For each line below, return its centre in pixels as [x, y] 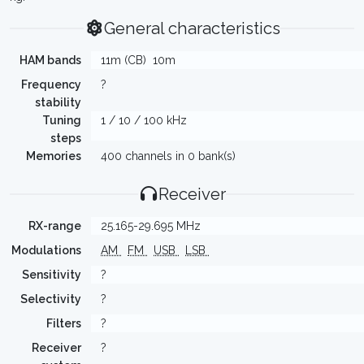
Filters [64, 323]
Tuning [62, 120]
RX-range [55, 226]
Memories [54, 156]
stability [58, 102]
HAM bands [50, 60]
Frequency [51, 84]
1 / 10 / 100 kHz [144, 120]
